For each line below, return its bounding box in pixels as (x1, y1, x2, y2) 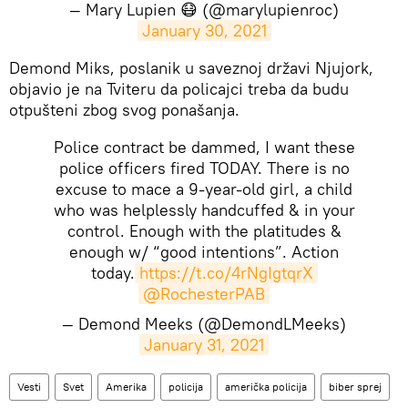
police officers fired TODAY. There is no (58, 157, 350, 178)
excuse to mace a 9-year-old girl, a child (56, 178, 352, 199)
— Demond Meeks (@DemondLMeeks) (62, 312, 346, 334)
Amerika (106, 379, 147, 393)
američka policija (225, 379, 307, 393)
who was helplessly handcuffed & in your (53, 199, 355, 220)
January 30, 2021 (141, 19, 267, 41)
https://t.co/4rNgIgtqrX (138, 261, 313, 283)
